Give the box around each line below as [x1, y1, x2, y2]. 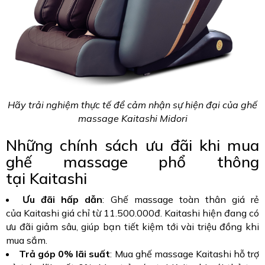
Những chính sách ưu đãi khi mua [6, 135, 259, 156]
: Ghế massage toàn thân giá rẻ [102, 193, 260, 206]
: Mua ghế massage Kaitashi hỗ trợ [110, 248, 260, 260]
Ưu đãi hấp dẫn [22, 193, 103, 206]
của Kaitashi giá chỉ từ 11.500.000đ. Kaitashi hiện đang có [6, 207, 259, 219]
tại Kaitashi [6, 169, 87, 189]
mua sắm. [6, 234, 50, 247]
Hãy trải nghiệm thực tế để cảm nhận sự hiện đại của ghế [8, 99, 257, 111]
